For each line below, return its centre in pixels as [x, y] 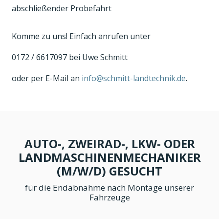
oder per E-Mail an [47, 78]
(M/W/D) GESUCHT [109, 171]
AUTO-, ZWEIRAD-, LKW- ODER [109, 143]
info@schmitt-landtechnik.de [134, 78]
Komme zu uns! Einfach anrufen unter [81, 36]
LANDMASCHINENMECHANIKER [109, 157]
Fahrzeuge [109, 197]
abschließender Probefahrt [62, 8]
